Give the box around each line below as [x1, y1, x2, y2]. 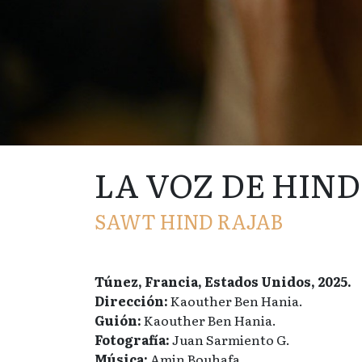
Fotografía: [95, 330, 170, 349]
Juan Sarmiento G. [170, 330, 290, 349]
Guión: [95, 310, 141, 330]
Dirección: [95, 291, 168, 310]
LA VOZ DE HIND [95, 160, 360, 208]
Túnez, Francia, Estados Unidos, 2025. [95, 271, 351, 291]
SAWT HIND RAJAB [95, 207, 283, 235]
